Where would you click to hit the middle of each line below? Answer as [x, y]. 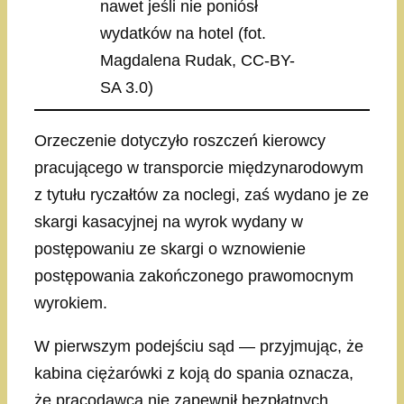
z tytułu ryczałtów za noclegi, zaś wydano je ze [202, 195]
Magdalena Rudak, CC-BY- [197, 61]
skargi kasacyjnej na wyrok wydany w [169, 222]
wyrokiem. [71, 303]
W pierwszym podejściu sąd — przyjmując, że [199, 347]
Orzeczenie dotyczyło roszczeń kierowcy [180, 141]
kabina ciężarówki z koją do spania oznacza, [194, 374]
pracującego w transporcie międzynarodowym [199, 168]
